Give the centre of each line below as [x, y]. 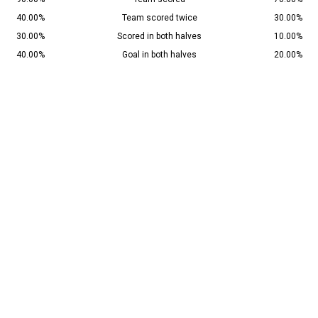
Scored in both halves [159, 37]
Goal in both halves [159, 55]
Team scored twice [159, 18]
